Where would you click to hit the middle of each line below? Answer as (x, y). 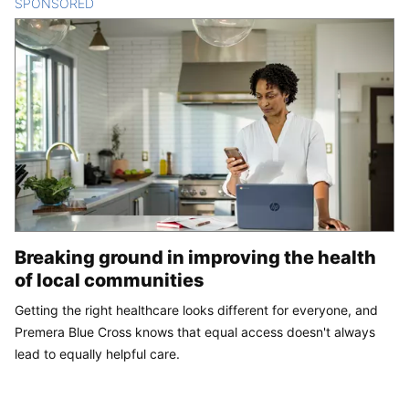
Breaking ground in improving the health (195, 258)
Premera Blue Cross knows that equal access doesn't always (195, 332)
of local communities (110, 281)
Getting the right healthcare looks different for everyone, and (196, 310)
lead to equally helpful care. (97, 354)
